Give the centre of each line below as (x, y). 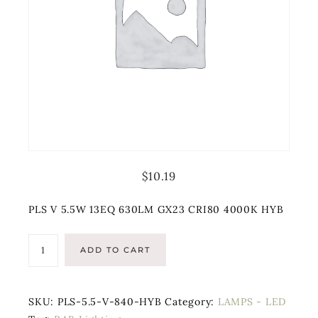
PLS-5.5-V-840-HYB (109, 302)
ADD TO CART (116, 250)
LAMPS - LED (252, 302)
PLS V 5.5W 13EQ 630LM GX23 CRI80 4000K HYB (156, 209)
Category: (191, 302)
